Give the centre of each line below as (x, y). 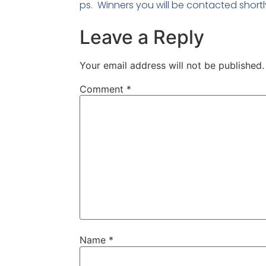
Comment (103, 89)
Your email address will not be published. (172, 65)
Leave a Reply (142, 37)
